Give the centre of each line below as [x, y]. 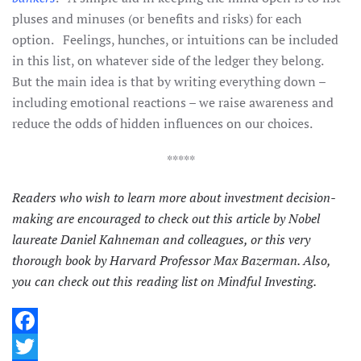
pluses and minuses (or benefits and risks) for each [157, 19]
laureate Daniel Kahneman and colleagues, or [139, 239]
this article [241, 218]
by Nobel [295, 218]
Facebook [39, 346]
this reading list [157, 281]
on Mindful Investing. [259, 281]
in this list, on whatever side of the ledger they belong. [169, 60]
